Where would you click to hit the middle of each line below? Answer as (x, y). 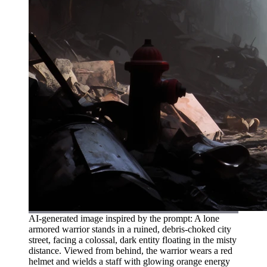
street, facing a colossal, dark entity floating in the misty (133, 240)
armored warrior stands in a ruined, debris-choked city (130, 229)
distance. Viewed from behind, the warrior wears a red (131, 250)
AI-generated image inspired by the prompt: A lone (124, 218)
